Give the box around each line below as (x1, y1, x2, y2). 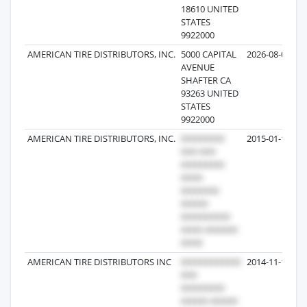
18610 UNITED (181, 2, 238, 15)
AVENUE (181, 60, 214, 73)
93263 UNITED (181, 86, 238, 99)
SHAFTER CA (181, 73, 231, 86)
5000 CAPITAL (181, 47, 236, 60)
